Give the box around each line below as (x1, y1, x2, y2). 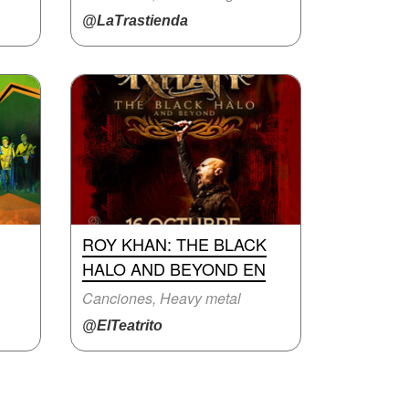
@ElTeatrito (82, 318, 163, 333)
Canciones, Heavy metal (82, 288, 241, 309)
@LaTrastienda (82, 13, 188, 28)
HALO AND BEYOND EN (82, 257, 266, 280)
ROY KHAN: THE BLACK (82, 232, 267, 256)
